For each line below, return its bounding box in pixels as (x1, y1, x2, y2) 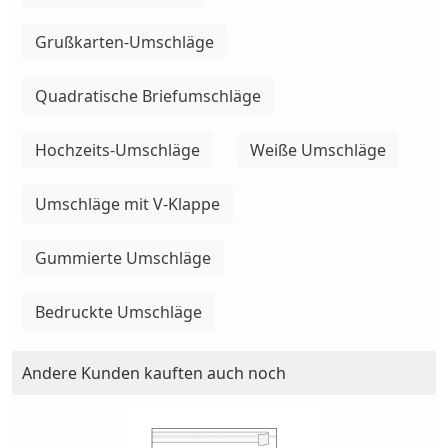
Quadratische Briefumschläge (35, 84, 261, 107)
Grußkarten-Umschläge (35, 30, 214, 53)
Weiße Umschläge (250, 138, 386, 161)
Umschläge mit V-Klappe (35, 192, 220, 215)
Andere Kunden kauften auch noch (22, 361, 286, 384)
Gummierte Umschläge (35, 246, 211, 269)
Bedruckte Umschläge (35, 300, 202, 323)
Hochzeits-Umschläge (35, 138, 200, 161)
